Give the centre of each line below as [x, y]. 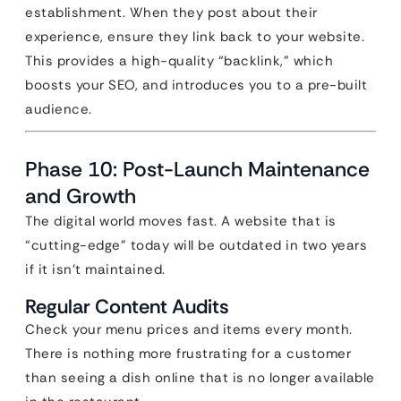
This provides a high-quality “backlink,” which [179, 61]
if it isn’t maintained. [95, 269]
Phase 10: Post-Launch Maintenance [197, 169]
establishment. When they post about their [171, 13]
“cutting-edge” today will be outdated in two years [196, 245]
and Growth [81, 196]
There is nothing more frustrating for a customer [188, 354]
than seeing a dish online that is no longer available [200, 378]
